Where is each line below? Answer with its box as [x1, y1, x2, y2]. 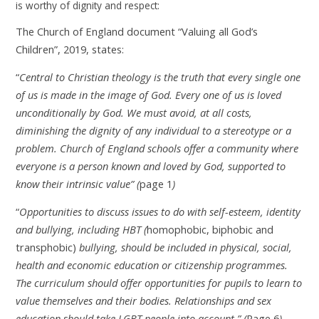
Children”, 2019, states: [16, 42, 125, 57]
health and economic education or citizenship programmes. [16, 257, 288, 272]
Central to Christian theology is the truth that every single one [19, 70, 301, 85]
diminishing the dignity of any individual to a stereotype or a [16, 123, 292, 138]
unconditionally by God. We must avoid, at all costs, [16, 105, 253, 120]
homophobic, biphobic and [147, 221, 274, 236]
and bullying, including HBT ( [16, 221, 147, 236]
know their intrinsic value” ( [16, 177, 140, 192]
